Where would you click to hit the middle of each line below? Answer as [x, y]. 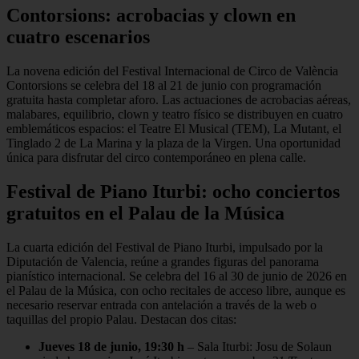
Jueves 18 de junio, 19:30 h [111, 346]
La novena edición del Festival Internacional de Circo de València [172, 71]
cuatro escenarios [78, 37]
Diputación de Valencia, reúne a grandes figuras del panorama [163, 261]
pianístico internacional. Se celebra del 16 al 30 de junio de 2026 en [177, 276]
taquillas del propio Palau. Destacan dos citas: [121, 319]
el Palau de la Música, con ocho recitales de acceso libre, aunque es [176, 290]
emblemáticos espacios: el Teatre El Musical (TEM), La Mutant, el [174, 129]
